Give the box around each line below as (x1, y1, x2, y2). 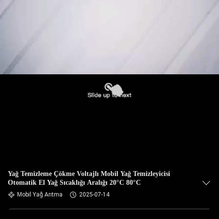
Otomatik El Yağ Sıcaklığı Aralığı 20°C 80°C (8, 179, 141, 186)
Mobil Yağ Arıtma (17, 191, 63, 198)
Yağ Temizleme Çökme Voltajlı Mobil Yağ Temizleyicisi (8, 170, 170, 177)
